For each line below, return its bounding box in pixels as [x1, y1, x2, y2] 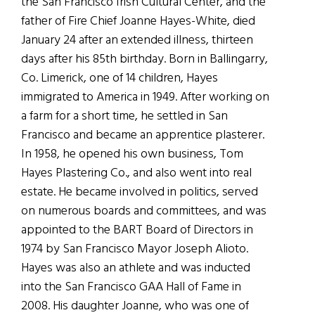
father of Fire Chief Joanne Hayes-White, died [21, 11, 255, 32]
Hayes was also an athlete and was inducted [21, 257, 250, 278]
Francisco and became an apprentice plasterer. [21, 124, 264, 146]
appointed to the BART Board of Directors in [21, 219, 253, 240]
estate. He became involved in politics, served [21, 181, 258, 202]
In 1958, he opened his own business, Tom [21, 143, 243, 165]
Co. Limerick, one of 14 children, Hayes [21, 67, 218, 89]
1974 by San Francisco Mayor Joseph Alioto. [21, 238, 248, 259]
